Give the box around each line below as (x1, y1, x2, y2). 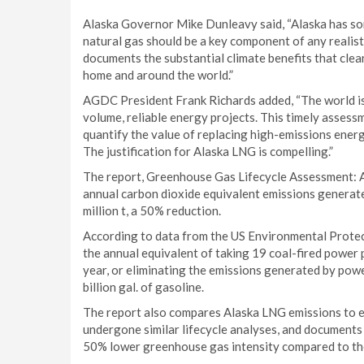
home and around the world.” (83, 67, 233, 82)
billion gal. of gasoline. (83, 279, 204, 294)
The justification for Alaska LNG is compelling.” (83, 144, 333, 158)
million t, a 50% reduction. (83, 203, 221, 218)
